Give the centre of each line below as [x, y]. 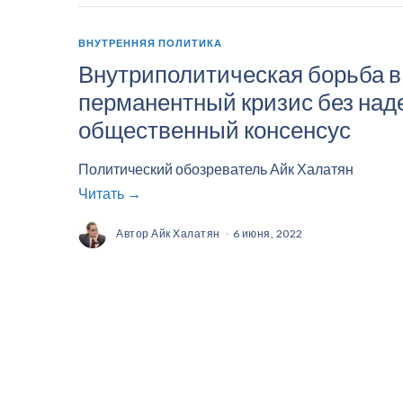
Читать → [110, 193]
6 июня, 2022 [268, 233]
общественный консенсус [217, 129]
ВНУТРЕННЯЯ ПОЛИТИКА [150, 43]
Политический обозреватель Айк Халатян [216, 168]
